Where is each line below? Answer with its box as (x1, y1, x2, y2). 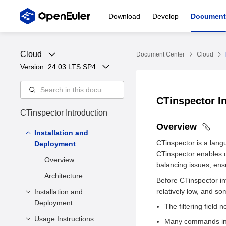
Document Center (136, 51, 185, 58)
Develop (152, 12, 179, 20)
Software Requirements (44, 215, 120, 223)
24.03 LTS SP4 (48, 63, 96, 71)
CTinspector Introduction (20, 108, 107, 117)
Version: (20, 63, 48, 71)
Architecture (44, 172, 83, 180)
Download (108, 12, 140, 20)
